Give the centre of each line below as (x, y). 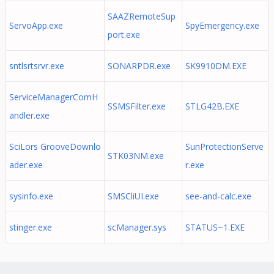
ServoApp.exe (36, 25)
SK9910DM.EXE (216, 66)
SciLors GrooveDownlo (55, 146)
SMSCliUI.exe (133, 196)
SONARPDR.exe (139, 66)
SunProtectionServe (224, 146)
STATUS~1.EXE (215, 227)
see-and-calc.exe (218, 196)
